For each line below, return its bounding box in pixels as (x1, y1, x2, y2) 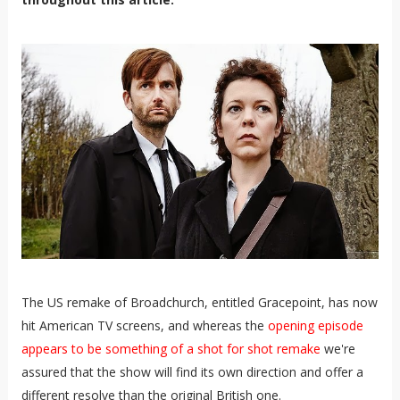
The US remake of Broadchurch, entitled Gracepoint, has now (21, 294, 378, 311)
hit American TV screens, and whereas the (21, 317, 268, 334)
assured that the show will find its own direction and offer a (21, 363, 363, 380)
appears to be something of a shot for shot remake (21, 340, 321, 357)
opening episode (267, 317, 363, 334)
